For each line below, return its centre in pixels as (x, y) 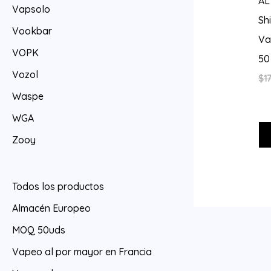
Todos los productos (58, 186)
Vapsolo (31, 9)
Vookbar (32, 31)
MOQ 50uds (39, 230)
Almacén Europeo (51, 208)
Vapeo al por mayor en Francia (82, 251)
